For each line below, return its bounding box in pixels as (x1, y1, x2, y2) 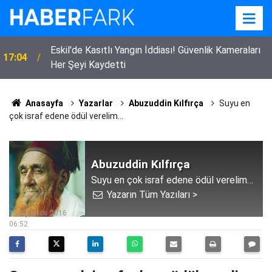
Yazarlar (78, 98, 113, 108)
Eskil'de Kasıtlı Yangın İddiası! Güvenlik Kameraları (50, 44, 260, 56)
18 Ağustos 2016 (9, 209, 67, 217)
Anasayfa (23, 98, 63, 108)
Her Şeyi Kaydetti (50, 59, 126, 70)
